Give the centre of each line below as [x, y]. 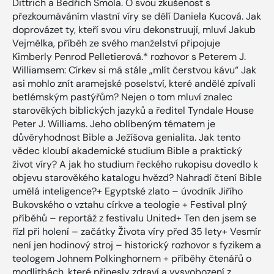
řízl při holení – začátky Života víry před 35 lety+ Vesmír [137, 231]
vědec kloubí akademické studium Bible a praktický [127, 150]
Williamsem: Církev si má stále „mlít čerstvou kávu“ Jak [134, 70]
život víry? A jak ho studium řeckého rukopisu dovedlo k [135, 164]
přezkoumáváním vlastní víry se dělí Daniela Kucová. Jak [137, 16]
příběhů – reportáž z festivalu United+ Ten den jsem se [134, 218]
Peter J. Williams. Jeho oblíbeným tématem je [114, 124]
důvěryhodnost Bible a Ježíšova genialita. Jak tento [126, 137]
